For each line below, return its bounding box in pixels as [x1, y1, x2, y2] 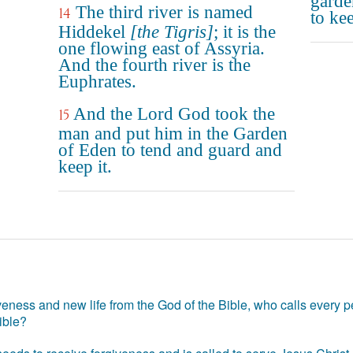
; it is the [214, 22, 276, 42]
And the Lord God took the [73, 104, 275, 124]
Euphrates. [58, 72, 136, 91]
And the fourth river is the [58, 55, 251, 75]
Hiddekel [58, 22, 130, 42]
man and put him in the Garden [58, 124, 288, 143]
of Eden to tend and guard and [58, 140, 282, 160]
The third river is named [76, 2, 253, 22]
